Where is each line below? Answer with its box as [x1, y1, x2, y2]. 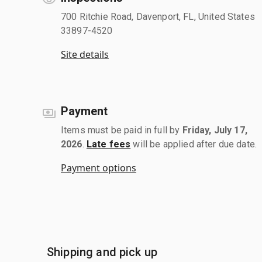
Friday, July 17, [182, 124, 247, 136]
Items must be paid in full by [61, 124, 182, 136]
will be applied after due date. [130, 138, 257, 150]
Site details [61, 47, 109, 61]
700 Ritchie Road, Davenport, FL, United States [61, 11, 255, 22]
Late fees [86, 138, 131, 150]
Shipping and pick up [47, 244, 157, 259]
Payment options [61, 161, 136, 174]
